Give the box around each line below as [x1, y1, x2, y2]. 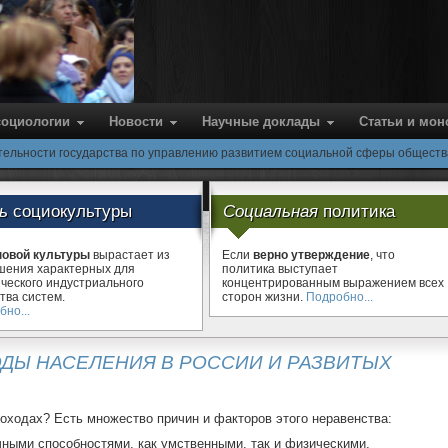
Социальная [222, 201, 323, 221]
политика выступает [221, 262, 338, 276]
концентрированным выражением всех [221, 276, 444, 290]
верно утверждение [252, 248, 370, 262]
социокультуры [13, 201, 133, 221]
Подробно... [305, 290, 373, 304]
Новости [109, 114, 163, 129]
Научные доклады [202, 114, 320, 129]
